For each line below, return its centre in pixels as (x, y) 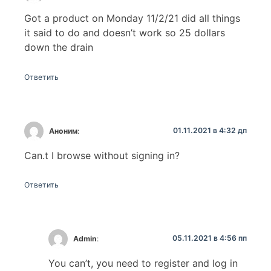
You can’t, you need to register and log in (143, 263)
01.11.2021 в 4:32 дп (210, 130)
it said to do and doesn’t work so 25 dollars (125, 33)
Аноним (64, 131)
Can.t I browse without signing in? (102, 155)
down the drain (59, 47)
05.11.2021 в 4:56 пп (210, 238)
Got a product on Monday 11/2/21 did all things (132, 18)
